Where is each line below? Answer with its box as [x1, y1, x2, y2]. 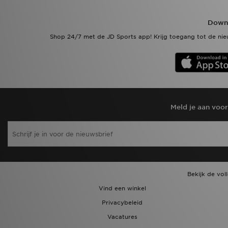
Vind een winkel [98, 185, 146, 192]
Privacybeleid [102, 199, 142, 206]
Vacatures [107, 213, 137, 220]
